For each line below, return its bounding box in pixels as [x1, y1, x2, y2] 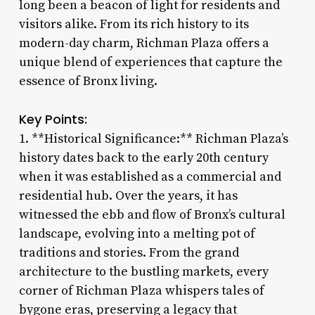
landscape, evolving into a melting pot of [18, 225, 255, 242]
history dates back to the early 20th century [18, 149, 269, 166]
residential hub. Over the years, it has [18, 187, 238, 204]
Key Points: [18, 110, 87, 128]
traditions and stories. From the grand [18, 244, 239, 261]
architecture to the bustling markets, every [18, 263, 269, 280]
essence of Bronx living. [18, 72, 157, 89]
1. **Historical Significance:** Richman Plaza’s [18, 130, 288, 147]
